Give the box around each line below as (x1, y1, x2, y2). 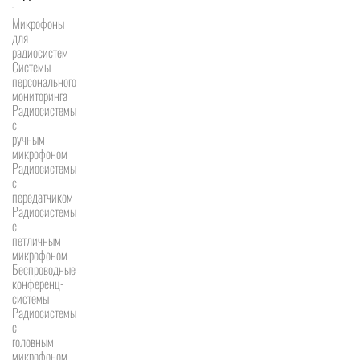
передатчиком (12, 187, 73, 207)
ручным (12, 129, 45, 149)
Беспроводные (12, 260, 76, 280)
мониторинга (12, 86, 67, 106)
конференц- (12, 274, 64, 294)
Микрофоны (12, 14, 64, 34)
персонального (12, 72, 76, 92)
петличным (12, 231, 61, 251)
